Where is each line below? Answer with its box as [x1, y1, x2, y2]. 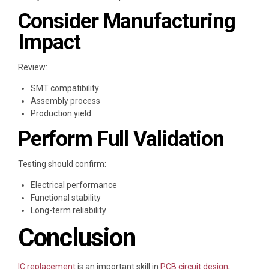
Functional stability [31, 193, 101, 203]
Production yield [31, 109, 91, 119]
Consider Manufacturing [18, 9, 235, 34]
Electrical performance [31, 180, 117, 190]
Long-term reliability [31, 205, 106, 216]
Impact [18, 30, 80, 55]
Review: [18, 62, 47, 73]
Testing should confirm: [18, 159, 106, 169]
